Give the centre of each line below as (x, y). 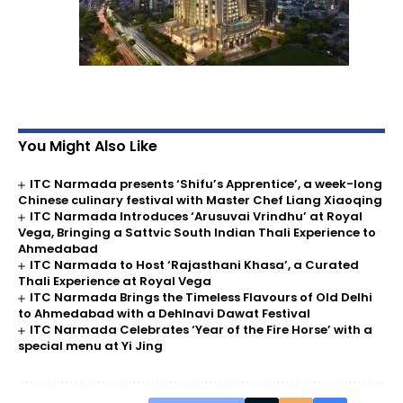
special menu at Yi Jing (90, 346)
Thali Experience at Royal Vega (115, 282)
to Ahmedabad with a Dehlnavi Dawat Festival (164, 314)
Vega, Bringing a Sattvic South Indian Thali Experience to (197, 233)
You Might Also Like (88, 147)
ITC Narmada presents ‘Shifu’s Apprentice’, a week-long (206, 184)
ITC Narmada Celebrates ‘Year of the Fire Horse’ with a (201, 330)
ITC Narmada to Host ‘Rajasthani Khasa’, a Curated (195, 265)
